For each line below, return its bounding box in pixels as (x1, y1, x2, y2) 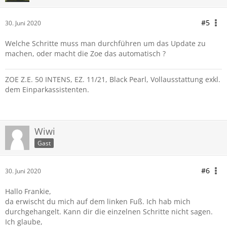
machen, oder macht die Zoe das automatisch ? (5, 49, 166, 58)
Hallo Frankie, (5, 186, 51, 196)
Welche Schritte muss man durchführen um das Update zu (5, 39, 206, 48)
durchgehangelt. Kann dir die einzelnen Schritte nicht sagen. (5, 207, 213, 216)
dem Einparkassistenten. (5, 85, 89, 94)
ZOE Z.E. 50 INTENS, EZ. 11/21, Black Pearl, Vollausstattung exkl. (5, 74, 220, 84)
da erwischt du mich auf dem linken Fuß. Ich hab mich (5, 197, 191, 206)
